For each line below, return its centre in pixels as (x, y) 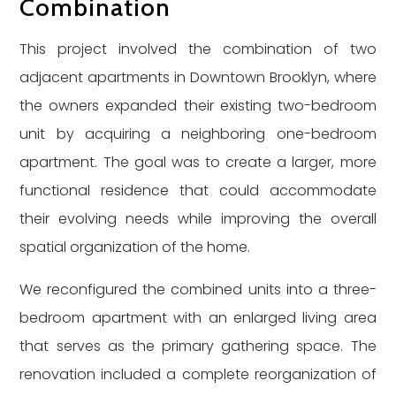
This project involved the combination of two (198, 49)
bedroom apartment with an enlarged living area (198, 318)
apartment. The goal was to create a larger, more (198, 162)
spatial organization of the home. (135, 247)
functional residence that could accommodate (198, 190)
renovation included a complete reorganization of (198, 374)
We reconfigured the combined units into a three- (198, 289)
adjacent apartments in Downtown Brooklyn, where (198, 77)
